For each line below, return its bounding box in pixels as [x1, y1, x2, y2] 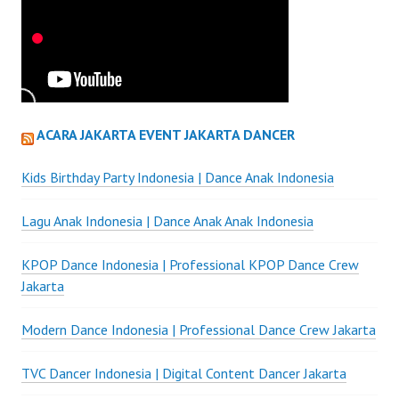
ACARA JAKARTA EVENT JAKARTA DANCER [37, 126, 295, 144]
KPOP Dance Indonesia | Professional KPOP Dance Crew [21, 256, 359, 274]
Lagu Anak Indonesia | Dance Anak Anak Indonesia [21, 212, 313, 231]
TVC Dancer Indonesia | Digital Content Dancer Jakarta [21, 364, 346, 383]
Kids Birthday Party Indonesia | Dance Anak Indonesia [21, 168, 334, 187]
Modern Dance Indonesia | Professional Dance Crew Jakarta [21, 321, 376, 339]
